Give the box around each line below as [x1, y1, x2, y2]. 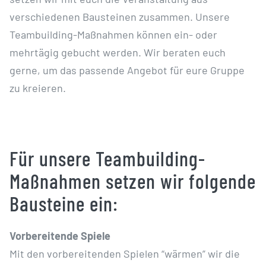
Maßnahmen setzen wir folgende [9, 168, 256, 193]
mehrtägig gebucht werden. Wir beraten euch [9, 45, 226, 59]
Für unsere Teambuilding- [9, 145, 205, 170]
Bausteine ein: [9, 191, 118, 216]
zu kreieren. [9, 81, 66, 94]
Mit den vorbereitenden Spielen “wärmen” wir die [9, 246, 240, 260]
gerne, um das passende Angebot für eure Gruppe [9, 63, 245, 77]
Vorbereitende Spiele [9, 229, 110, 242]
